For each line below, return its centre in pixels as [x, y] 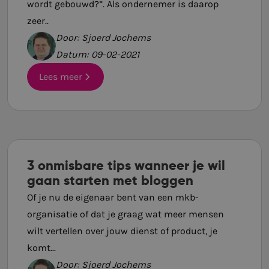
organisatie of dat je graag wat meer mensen [125, 214]
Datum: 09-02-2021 [98, 55]
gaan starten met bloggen [110, 181]
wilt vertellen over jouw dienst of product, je [122, 231]
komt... [41, 247]
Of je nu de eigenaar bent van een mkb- [113, 197]
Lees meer [61, 76]
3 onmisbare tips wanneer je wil [126, 166]
